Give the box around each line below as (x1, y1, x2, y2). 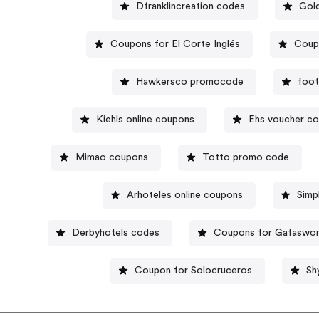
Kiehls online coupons (96, 114, 195, 125)
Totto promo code (202, 152, 289, 162)
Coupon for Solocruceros (135, 265, 253, 276)
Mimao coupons (75, 152, 148, 162)
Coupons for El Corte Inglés (110, 38, 241, 49)
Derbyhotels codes (71, 227, 159, 238)
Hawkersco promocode (136, 76, 244, 87)
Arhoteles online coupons (127, 189, 244, 200)
